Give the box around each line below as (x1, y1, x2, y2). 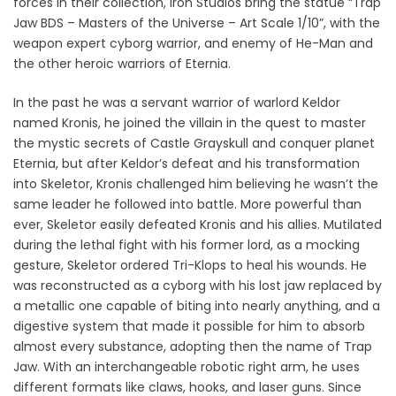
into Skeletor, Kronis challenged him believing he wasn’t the (13, 174, 378, 193)
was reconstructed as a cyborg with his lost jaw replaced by (13, 276, 382, 294)
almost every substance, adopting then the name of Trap (13, 337, 372, 355)
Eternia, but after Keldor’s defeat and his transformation (13, 154, 360, 172)
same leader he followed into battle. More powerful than (13, 194, 362, 213)
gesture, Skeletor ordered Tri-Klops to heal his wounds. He (13, 255, 367, 274)
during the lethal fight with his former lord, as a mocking (13, 235, 360, 254)
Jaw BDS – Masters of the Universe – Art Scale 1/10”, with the (13, 13, 380, 32)
